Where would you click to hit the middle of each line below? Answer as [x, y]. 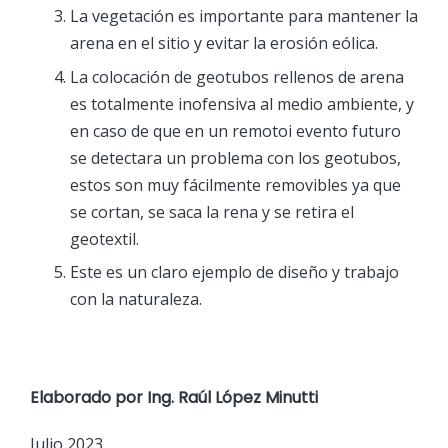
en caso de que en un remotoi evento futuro [235, 130]
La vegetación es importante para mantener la [244, 16]
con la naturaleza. [136, 299]
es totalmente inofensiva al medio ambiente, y [242, 103]
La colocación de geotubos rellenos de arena [237, 76]
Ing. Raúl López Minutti [232, 398]
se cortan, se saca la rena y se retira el [212, 211]
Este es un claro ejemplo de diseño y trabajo [234, 272]
